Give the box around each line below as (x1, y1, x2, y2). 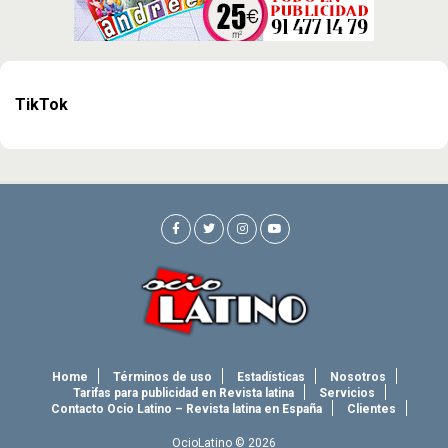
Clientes (347, 402, 396, 417)
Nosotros (329, 370, 386, 385)
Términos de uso (112, 370, 212, 385)
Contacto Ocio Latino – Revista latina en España (51, 402, 322, 417)
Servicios (318, 386, 375, 401)
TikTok (15, 95, 68, 115)
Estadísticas (236, 370, 305, 385)
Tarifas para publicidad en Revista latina (72, 386, 294, 401)
